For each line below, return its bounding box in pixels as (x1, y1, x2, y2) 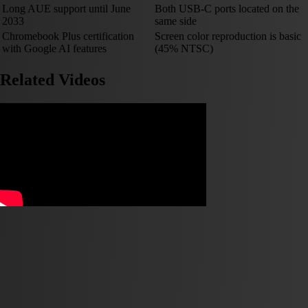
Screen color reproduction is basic (155, 30, 301, 43)
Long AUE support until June (2, 3, 131, 15)
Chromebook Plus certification (2, 30, 134, 43)
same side (155, 15, 197, 27)
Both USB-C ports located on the (155, 3, 299, 15)
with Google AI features (2, 43, 107, 55)
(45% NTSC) (155, 43, 213, 55)
